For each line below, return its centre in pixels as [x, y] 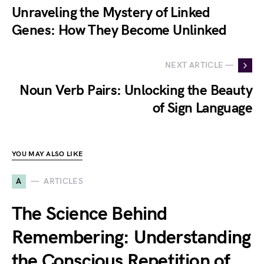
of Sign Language [202, 108]
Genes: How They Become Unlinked [119, 30]
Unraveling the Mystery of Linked [111, 12]
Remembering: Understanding [131, 237]
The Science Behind [90, 214]
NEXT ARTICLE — [199, 65]
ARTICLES [64, 181]
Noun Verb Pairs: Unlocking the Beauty [136, 90]
